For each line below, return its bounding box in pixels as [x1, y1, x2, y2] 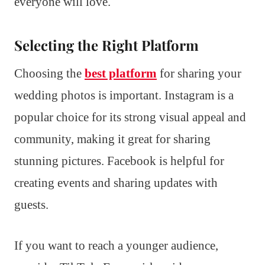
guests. [14, 197, 49, 212]
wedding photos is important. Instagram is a [14, 88, 234, 102]
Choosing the [14, 66, 85, 80]
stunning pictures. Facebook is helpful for [14, 153, 224, 168]
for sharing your [157, 66, 241, 80]
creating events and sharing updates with [14, 175, 218, 190]
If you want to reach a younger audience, [14, 238, 218, 253]
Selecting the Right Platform [14, 35, 199, 54]
